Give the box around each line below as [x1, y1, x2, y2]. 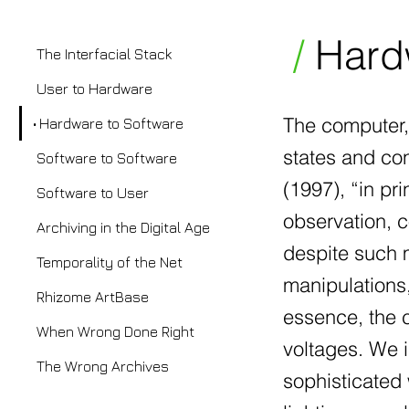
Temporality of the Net [37, 253, 183, 270]
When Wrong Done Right [37, 322, 194, 340]
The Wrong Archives [37, 357, 169, 374]
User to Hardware [37, 79, 152, 97]
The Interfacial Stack [37, 45, 172, 62]
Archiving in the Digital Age [37, 218, 210, 236]
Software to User [37, 184, 149, 201]
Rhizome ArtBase [37, 288, 149, 305]
